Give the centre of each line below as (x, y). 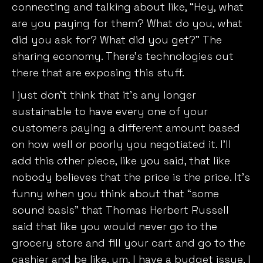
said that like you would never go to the (114, 227)
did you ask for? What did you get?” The (117, 40)
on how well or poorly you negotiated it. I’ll (122, 144)
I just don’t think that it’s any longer (104, 95)
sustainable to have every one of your (110, 112)
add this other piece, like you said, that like (121, 161)
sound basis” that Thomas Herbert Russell (120, 210)
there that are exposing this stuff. (100, 73)
